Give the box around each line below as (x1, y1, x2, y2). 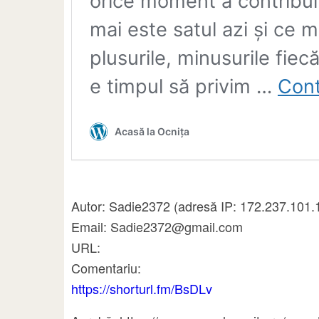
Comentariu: (71, 258, 141, 278)
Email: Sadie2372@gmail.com (71, 217, 243, 236)
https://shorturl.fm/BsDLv (71, 279, 212, 298)
